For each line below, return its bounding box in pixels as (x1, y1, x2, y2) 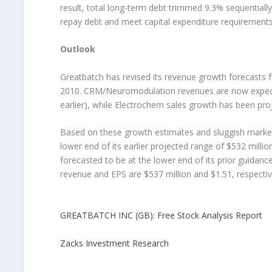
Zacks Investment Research (59, 237, 169, 250)
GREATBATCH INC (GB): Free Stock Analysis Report (59, 209, 262, 222)
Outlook (59, 43, 95, 55)
